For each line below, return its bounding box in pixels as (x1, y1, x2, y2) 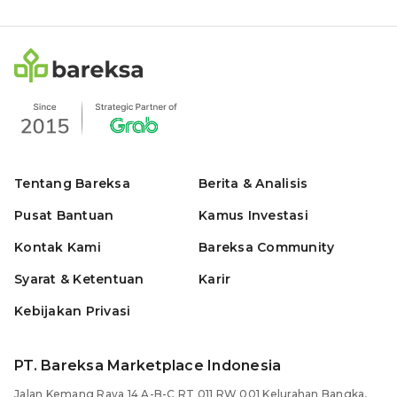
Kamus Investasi (198, 206, 308, 223)
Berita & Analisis (198, 175, 308, 191)
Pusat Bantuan (14, 206, 114, 223)
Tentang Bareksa (14, 175, 130, 191)
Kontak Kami (14, 238, 101, 255)
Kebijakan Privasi (14, 302, 131, 319)
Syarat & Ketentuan (14, 270, 144, 287)
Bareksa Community (198, 238, 335, 255)
